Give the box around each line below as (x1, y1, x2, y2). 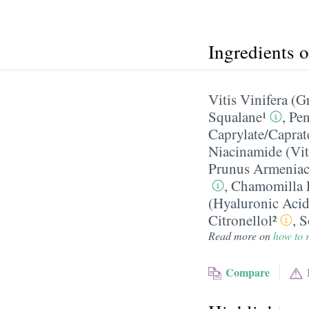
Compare (225, 263, 270, 280)
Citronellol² (208, 210, 277, 230)
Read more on (208, 228, 273, 243)
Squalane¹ (208, 107, 266, 126)
